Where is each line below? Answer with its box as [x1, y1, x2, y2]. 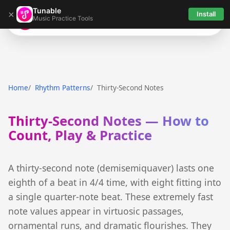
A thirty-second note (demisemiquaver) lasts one [8, 161, 214, 174]
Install [197, 10, 216, 18]
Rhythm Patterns [35, 83, 90, 92]
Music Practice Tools [33, 14, 93, 22]
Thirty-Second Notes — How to [8, 112, 209, 130]
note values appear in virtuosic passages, [8, 204, 184, 217]
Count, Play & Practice [8, 126, 152, 145]
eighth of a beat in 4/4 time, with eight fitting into [8, 176, 221, 188]
